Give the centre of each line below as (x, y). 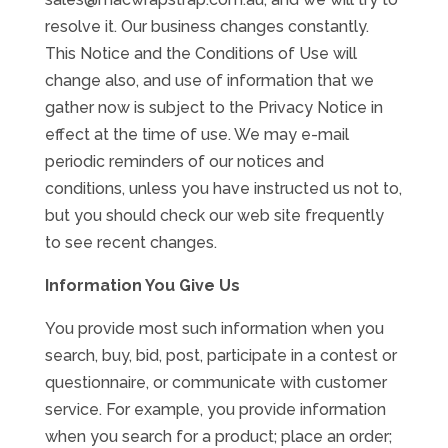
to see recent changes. (130, 242)
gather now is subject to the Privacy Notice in (213, 107)
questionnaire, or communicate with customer (215, 382)
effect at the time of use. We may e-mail (196, 134)
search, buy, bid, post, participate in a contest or (220, 355)
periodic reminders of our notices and (184, 161)
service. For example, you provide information (215, 409)
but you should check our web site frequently (214, 215)
